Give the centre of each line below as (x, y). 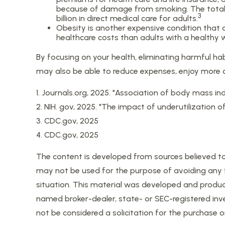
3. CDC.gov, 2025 (67, 121)
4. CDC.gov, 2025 (67, 135)
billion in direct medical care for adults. (127, 18)
